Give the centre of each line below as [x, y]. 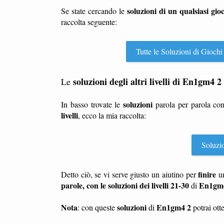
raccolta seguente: [89, 22]
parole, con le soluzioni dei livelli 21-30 [125, 185]
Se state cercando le [94, 11]
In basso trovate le [92, 104]
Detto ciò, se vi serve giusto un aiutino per [130, 174]
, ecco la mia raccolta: [112, 115]
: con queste [97, 207]
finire [207, 174]
